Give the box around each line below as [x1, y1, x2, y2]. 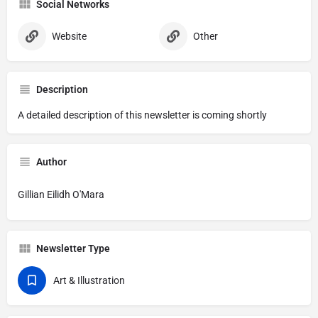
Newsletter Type [36, 243, 110, 254]
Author [36, 156, 67, 168]
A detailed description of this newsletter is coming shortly [18, 109, 267, 121]
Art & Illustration [53, 275, 125, 286]
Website [52, 31, 87, 42]
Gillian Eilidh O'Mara [18, 189, 104, 200]
